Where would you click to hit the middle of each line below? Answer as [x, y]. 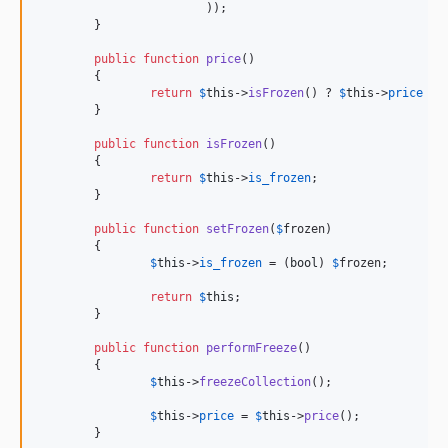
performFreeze [251, 348]
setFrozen [237, 229]
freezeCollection [255, 382]
